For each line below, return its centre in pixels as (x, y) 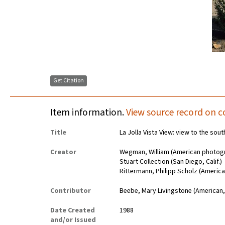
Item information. (88, 113)
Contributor (71, 191)
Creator (63, 152)
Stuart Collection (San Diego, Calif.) (171, 162)
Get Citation (69, 81)
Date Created (73, 211)
